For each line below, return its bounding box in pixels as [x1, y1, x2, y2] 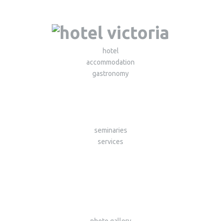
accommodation [86, 58, 135, 67]
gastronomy [92, 70, 129, 78]
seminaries [94, 126, 127, 135]
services [98, 138, 123, 146]
